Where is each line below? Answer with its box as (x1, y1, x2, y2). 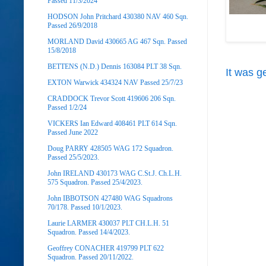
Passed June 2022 (47, 128, 98, 137)
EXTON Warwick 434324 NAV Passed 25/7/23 (47, 78, 183, 87)
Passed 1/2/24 (47, 103, 87, 112)
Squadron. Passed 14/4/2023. (47, 227, 130, 236)
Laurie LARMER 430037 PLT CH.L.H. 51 (47, 218, 169, 227)
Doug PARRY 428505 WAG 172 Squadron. (47, 144, 173, 153)
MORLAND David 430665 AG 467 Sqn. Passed (47, 37, 187, 46)
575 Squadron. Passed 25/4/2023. (47, 178, 142, 186)
